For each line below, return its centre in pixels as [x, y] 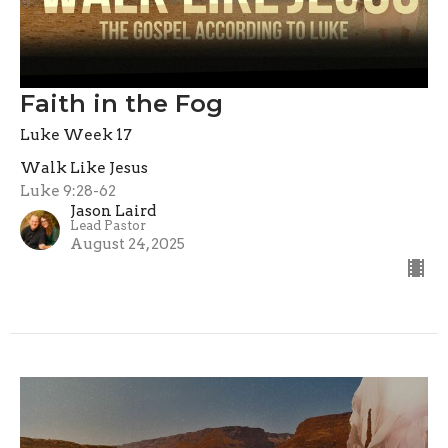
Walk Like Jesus [84, 168]
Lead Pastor [108, 226]
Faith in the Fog [121, 104]
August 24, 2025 [127, 244]
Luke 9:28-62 [68, 191]
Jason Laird [113, 211]
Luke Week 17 [76, 135]
